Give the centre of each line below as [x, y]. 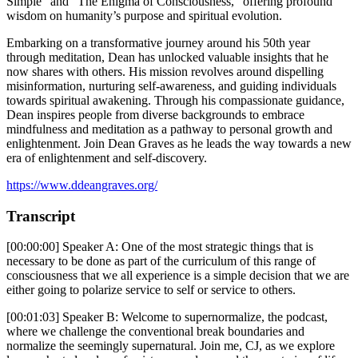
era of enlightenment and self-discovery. [107, 158]
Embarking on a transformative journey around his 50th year [158, 43]
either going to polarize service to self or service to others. [151, 290]
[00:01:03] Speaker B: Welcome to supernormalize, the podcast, [167, 317]
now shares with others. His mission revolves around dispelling [165, 72]
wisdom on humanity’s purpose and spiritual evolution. [144, 16]
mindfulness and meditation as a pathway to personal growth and [169, 129]
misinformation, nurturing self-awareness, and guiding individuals [171, 86]
